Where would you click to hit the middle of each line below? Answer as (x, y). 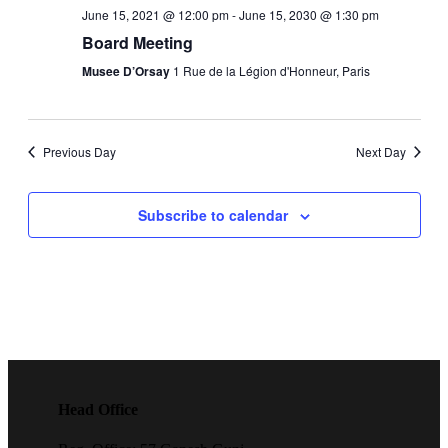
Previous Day (79, 151)
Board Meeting (137, 42)
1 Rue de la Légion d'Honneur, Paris (271, 70)
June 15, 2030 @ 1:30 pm (308, 14)
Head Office (98, 410)
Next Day (380, 151)
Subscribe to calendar (213, 215)
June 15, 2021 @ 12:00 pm (155, 14)
